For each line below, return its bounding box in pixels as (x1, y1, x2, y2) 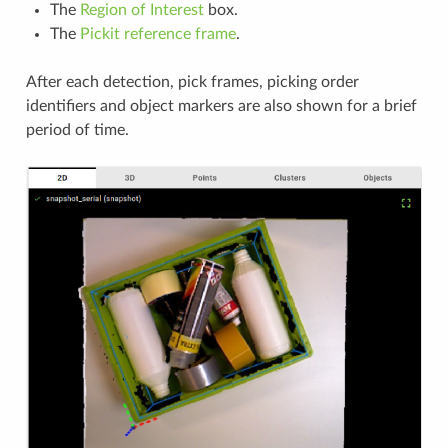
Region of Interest (79, 2, 204, 19)
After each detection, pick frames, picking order (25, 74, 359, 91)
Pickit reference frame (79, 26, 236, 43)
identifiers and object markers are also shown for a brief (25, 98, 417, 115)
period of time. (25, 122, 129, 139)
